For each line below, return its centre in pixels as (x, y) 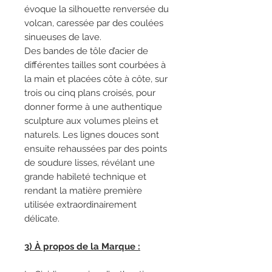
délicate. (42, 219)
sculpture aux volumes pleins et (91, 121)
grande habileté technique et (85, 177)
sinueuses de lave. (63, 37)
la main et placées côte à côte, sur (96, 79)
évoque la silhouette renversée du (97, 9)
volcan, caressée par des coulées (94, 23)
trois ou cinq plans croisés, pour (90, 93)
